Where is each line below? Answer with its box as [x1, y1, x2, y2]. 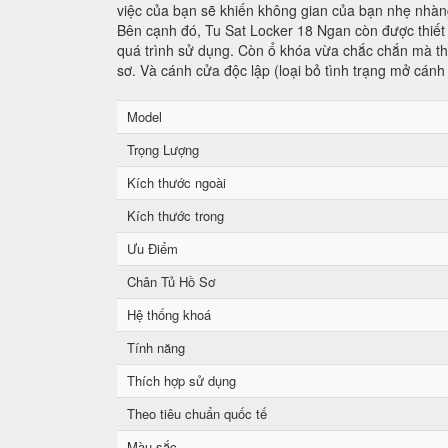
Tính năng [127, 338, 185, 357]
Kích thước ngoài [127, 173, 226, 192]
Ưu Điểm [127, 239, 178, 258]
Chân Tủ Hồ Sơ [127, 272, 215, 291]
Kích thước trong [127, 206, 224, 225]
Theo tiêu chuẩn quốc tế [127, 404, 267, 423]
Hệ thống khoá [127, 305, 211, 324]
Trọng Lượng [127, 140, 199, 159]
